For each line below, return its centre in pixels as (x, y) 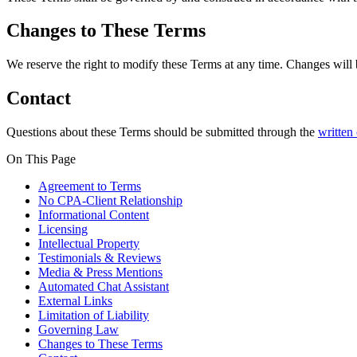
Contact (39, 98)
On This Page (41, 159)
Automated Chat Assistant (104, 287)
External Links (75, 301)
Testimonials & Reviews (100, 258)
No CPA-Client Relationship (110, 201)
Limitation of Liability (94, 316)
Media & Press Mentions (100, 273)
